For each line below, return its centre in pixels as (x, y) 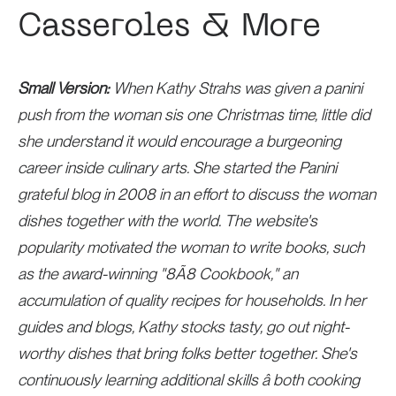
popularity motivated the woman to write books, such (190, 247)
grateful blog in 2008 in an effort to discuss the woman (196, 194)
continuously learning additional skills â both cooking (188, 380)
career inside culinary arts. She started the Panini (177, 168)
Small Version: (63, 88)
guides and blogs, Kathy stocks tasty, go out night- (183, 327)
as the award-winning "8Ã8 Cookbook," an (157, 274)
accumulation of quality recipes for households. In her (191, 300)
